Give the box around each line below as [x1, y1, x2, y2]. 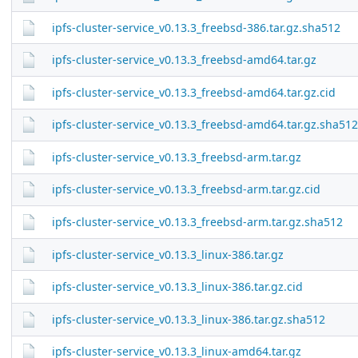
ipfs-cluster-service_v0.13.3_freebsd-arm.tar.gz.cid [51, 181, 320, 197]
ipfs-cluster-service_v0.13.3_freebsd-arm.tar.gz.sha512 [51, 214, 343, 230]
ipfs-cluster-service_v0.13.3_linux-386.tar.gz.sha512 [51, 311, 325, 327]
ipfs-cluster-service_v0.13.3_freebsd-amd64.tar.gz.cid [51, 84, 336, 100]
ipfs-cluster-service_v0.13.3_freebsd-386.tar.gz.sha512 [51, 19, 340, 35]
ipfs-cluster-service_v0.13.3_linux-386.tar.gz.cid [51, 279, 303, 295]
